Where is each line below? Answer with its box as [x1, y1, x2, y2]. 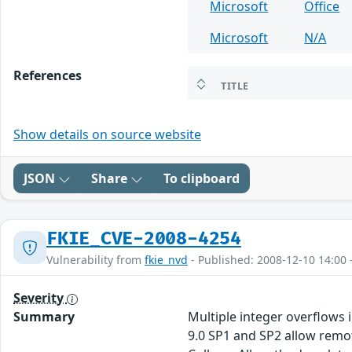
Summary [13, 308, 75, 326]
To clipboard [163, 170, 240, 188]
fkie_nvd [145, 252, 188, 268]
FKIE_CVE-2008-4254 [46, 228, 241, 251]
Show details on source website [13, 126, 201, 144]
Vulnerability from [46, 252, 145, 268]
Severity [13, 289, 67, 307]
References [13, 67, 82, 85]
